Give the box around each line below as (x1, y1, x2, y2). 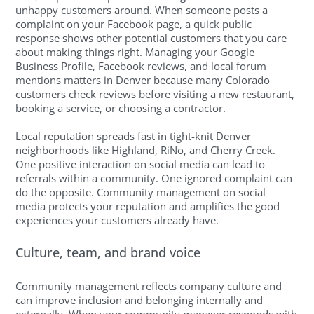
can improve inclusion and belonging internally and (15, 292, 264, 307)
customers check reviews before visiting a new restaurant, (15, 86, 295, 101)
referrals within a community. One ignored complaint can (15, 170, 293, 185)
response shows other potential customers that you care (15, 30, 287, 45)
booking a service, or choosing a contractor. (15, 100, 226, 115)
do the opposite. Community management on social (15, 184, 266, 199)
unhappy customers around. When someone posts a (15, 2, 268, 17)
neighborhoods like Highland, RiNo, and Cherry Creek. (15, 142, 276, 157)
